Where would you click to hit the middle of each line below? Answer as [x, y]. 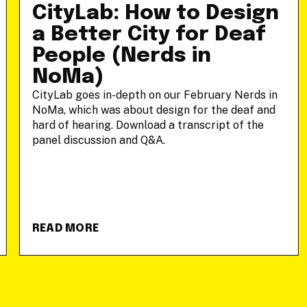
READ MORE [65, 229]
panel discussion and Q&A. [98, 140]
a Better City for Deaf [149, 35]
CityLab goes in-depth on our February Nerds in [155, 95]
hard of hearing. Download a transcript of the [148, 125]
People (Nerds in [121, 56]
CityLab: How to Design [155, 13]
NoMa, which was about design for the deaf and [153, 110]
